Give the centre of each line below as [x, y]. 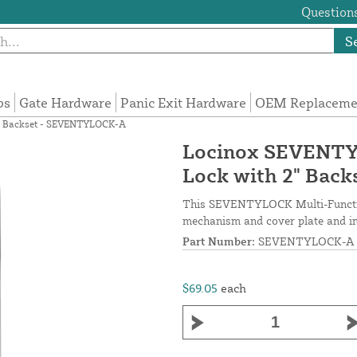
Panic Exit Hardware [184, 103]
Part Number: [219, 241]
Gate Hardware [66, 103]
